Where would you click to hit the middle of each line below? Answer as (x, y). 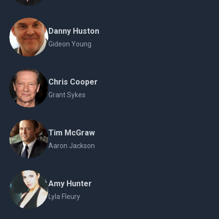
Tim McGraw (71, 133)
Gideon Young (70, 44)
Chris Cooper (73, 82)
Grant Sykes (67, 95)
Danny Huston (74, 31)
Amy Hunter (70, 184)
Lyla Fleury (64, 197)
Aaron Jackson (71, 146)
